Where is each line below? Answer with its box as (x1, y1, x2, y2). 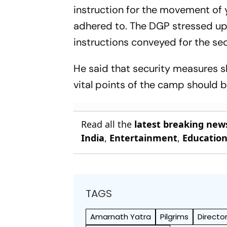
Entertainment (109, 131, 178, 144)
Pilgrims (160, 211, 189, 222)
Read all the (81, 118, 135, 130)
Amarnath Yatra (90, 211, 152, 222)
